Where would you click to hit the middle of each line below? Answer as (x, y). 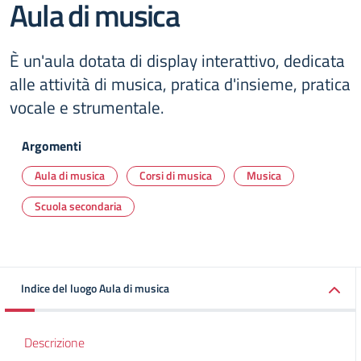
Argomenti (52, 146)
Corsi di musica (176, 175)
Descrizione (54, 342)
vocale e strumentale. (87, 107)
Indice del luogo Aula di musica (95, 288)
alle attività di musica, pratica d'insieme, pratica (180, 84)
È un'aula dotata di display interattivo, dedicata (177, 60)
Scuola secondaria (78, 206)
